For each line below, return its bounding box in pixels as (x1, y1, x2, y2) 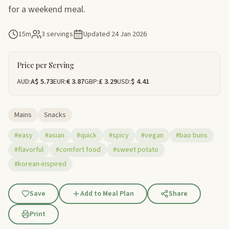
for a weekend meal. (8, 3, 85, 16)
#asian (45, 130, 64, 141)
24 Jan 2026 (111, 29, 147, 39)
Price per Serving (17, 60, 74, 70)
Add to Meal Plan (80, 188, 134, 199)
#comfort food (56, 144, 101, 155)
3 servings (41, 29, 73, 39)
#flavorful (14, 144, 43, 155)
